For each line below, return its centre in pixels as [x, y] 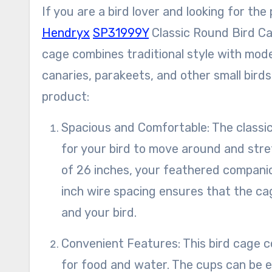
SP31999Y [121, 33]
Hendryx [66, 33]
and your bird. [99, 213]
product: [66, 97]
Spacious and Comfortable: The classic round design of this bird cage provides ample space [65, 128]
